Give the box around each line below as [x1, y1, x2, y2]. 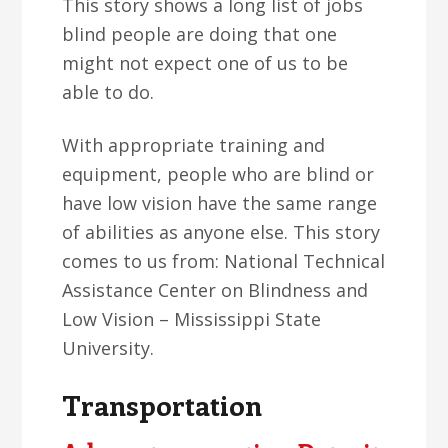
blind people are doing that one [62, 22, 338, 46]
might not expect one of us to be [62, 51, 349, 75]
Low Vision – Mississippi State [62, 307, 322, 331]
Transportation [62, 386, 263, 423]
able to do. [62, 80, 155, 104]
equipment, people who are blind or [62, 162, 375, 186]
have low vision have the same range [62, 191, 378, 215]
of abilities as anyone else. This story [62, 220, 381, 244]
